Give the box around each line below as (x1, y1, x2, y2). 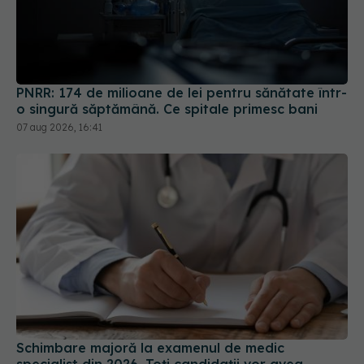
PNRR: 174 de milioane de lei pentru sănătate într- (16, 84, 347, 101)
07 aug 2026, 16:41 (16, 120, 102, 133)
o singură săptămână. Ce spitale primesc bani (16, 100, 318, 117)
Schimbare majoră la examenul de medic (16, 340, 284, 357)
